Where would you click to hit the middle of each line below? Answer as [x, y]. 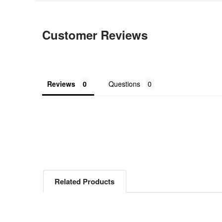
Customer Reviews [95, 35]
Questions [125, 84]
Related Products [85, 182]
